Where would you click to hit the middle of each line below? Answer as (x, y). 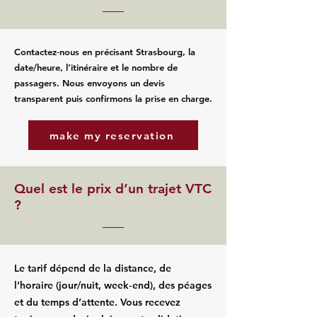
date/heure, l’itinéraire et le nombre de (96, 67)
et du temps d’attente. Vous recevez (97, 302)
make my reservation (112, 135)
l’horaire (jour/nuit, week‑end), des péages (113, 285)
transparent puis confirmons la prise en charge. (113, 98)
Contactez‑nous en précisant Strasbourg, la (105, 52)
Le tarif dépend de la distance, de (93, 268)
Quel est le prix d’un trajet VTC (113, 189)
